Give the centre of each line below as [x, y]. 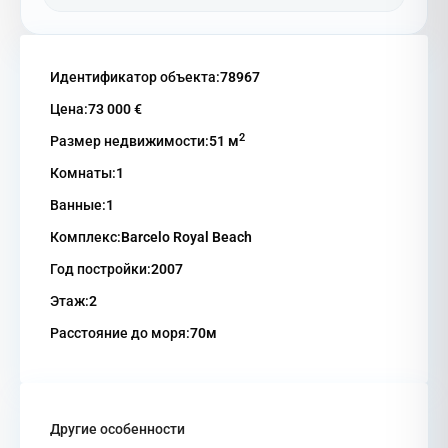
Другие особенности [117, 428]
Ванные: [78, 204]
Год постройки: [100, 268]
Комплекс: [85, 236]
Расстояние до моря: [120, 332]
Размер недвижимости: [129, 140]
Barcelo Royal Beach [186, 236]
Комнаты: [83, 172]
